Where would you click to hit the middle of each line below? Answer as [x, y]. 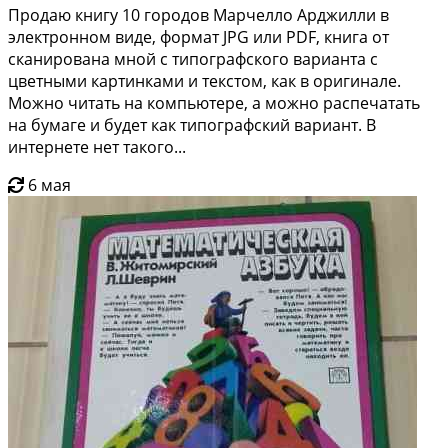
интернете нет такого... [97, 146]
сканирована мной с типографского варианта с [193, 58]
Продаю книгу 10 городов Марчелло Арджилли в [198, 14]
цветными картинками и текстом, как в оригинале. [204, 80]
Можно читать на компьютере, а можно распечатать [214, 102]
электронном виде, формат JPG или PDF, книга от [198, 36]
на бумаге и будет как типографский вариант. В [192, 124]
